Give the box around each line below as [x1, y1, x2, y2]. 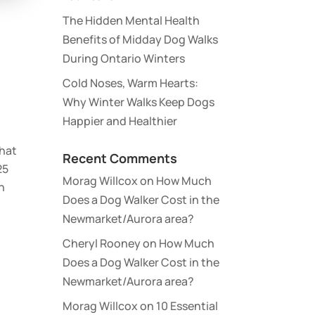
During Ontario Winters [63, 51, 186, 66]
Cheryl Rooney [63, 236, 141, 251]
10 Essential [156, 298, 219, 314]
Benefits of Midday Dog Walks [63, 32, 219, 47]
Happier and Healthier [63, 113, 178, 129]
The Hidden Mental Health [63, 13, 200, 28]
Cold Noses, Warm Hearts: [63, 75, 199, 91]
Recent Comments [63, 150, 178, 167]
